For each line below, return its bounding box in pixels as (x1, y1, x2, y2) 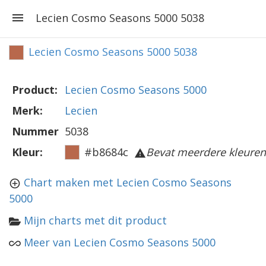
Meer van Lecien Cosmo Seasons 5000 (24, 235, 216, 249)
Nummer (12, 124, 59, 138)
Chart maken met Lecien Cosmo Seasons (24, 175, 232, 189)
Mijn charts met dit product (24, 213, 167, 227)
